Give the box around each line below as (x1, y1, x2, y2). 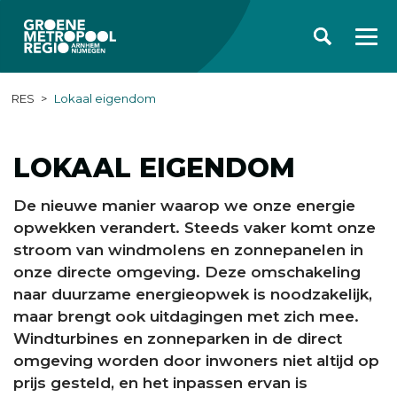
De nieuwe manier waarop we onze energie (13, 197, 355, 214)
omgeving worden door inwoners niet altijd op (13, 352, 379, 370)
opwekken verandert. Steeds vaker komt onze (13, 219, 376, 237)
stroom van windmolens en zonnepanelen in (13, 241, 363, 259)
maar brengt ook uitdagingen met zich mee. (13, 307, 359, 325)
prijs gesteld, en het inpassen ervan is (13, 374, 307, 392)
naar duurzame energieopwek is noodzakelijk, (13, 285, 372, 303)
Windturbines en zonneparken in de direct (13, 330, 342, 347)
